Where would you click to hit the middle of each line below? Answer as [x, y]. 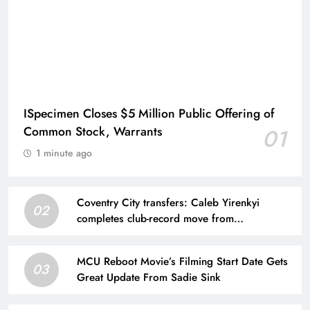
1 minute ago [64, 153]
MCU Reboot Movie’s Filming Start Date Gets [182, 262]
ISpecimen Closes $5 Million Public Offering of [149, 113]
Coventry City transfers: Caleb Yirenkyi [168, 203]
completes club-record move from [155, 219]
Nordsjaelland [110, 235]
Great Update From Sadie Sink [149, 277]
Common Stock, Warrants [93, 131]
